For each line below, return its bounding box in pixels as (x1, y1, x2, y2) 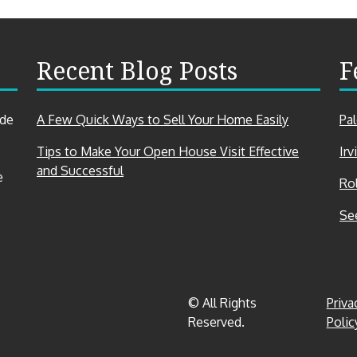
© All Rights (188, 294, 257, 311)
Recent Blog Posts (37, 54, 237, 88)
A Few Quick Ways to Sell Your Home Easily (37, 112, 288, 128)
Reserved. (188, 313, 245, 330)
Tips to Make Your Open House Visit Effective (37, 143, 299, 160)
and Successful (37, 163, 124, 179)
